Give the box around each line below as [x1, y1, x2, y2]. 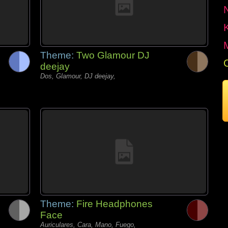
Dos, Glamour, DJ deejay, [40, 72, 116, 80]
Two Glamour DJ [76, 50, 150, 61]
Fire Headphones [76, 198, 153, 209]
